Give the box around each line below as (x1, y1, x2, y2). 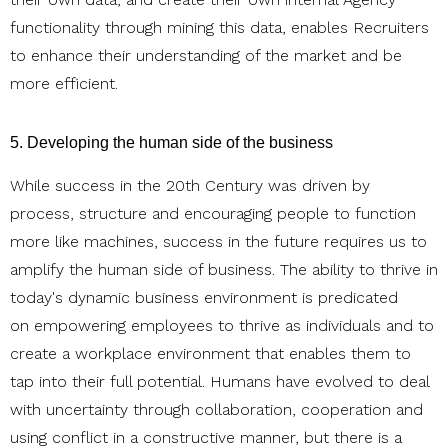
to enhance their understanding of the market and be (10, 46, 402, 66)
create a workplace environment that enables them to (10, 344, 411, 364)
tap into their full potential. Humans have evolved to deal (10, 372, 429, 392)
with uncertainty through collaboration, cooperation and (10, 400, 423, 420)
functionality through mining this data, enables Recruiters (10, 18, 429, 38)
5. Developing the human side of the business (10, 134, 333, 152)
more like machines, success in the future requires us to (10, 232, 427, 252)
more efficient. (10, 74, 118, 94)
